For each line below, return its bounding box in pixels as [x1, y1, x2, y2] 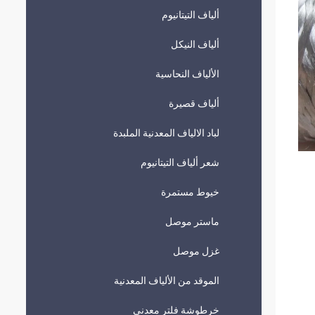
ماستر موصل [165, 216, 219, 227]
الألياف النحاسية [155, 68, 219, 79]
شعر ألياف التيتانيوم [141, 157, 219, 168]
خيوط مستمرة [161, 186, 219, 198]
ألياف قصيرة [169, 98, 219, 109]
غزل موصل [173, 245, 219, 257]
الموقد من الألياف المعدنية [114, 275, 219, 286]
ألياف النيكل [171, 39, 219, 50]
